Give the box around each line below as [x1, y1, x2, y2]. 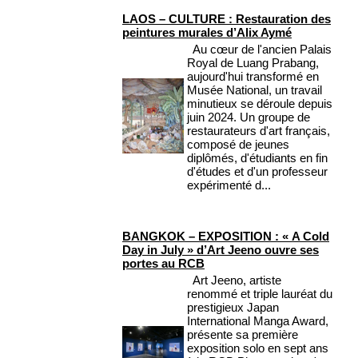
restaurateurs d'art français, [187, 124, 330, 138]
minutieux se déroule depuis [187, 97, 332, 111]
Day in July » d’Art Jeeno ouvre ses [122, 243, 319, 257]
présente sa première [187, 328, 298, 342]
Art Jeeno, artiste [187, 273, 281, 288]
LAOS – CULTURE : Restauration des [122, 12, 331, 26]
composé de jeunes [187, 137, 289, 152]
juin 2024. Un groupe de [187, 110, 310, 125]
